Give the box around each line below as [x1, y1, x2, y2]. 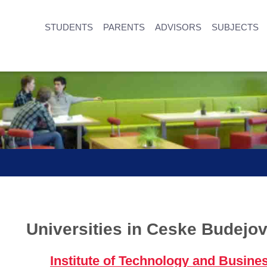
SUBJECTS [212, 22, 259, 32]
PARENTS [103, 22, 145, 32]
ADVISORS [155, 22, 201, 32]
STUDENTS [45, 22, 93, 32]
